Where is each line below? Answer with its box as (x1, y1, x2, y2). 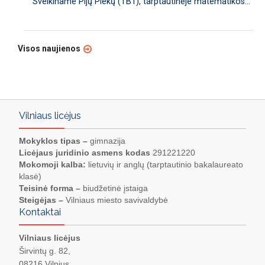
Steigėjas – (19, 195, 63, 205)
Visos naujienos (18, 44, 80, 54)
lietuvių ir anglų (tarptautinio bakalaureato (86, 160, 243, 170)
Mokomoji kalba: (19, 160, 86, 170)
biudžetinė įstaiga (80, 183, 148, 193)
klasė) (19, 172, 41, 182)
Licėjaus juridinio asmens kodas (19, 148, 150, 158)
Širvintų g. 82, (19, 246, 70, 256)
